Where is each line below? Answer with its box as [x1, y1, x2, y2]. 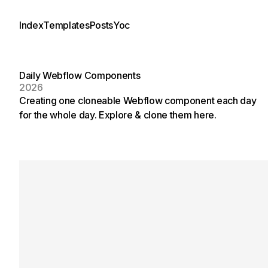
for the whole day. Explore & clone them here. [19, 109, 217, 121]
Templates [43, 19, 90, 31]
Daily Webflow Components [19, 69, 141, 81]
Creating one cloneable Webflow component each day [19, 95, 257, 106]
